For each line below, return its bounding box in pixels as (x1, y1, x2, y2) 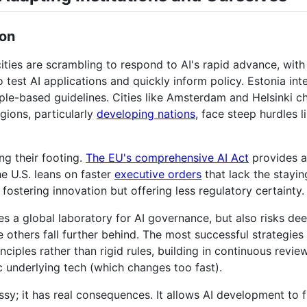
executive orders (114, 167, 201, 181)
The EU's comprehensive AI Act (86, 150, 249, 164)
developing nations (97, 106, 195, 121)
